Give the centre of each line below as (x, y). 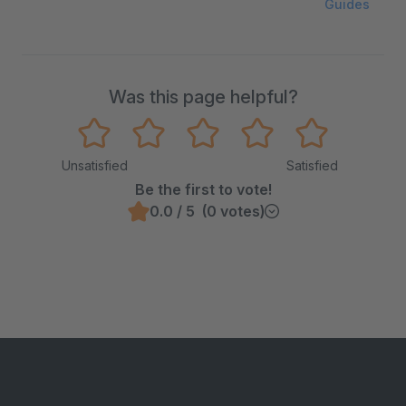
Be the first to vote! (203, 189)
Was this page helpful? (203, 97)
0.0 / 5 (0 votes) (207, 211)
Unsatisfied (94, 165)
